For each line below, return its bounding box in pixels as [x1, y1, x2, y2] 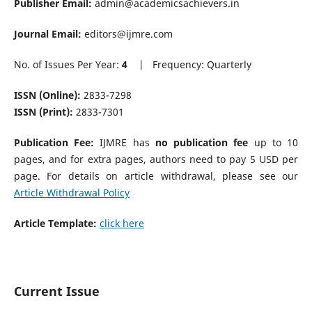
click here [99, 217, 144, 231]
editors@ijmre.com [84, 27, 173, 41]
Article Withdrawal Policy [13, 186, 130, 200]
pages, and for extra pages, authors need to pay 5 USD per [13, 153, 299, 166]
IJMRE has [94, 136, 155, 150]
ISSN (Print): [13, 105, 76, 119]
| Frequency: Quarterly [130, 58, 251, 72]
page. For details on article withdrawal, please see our [13, 169, 299, 183]
